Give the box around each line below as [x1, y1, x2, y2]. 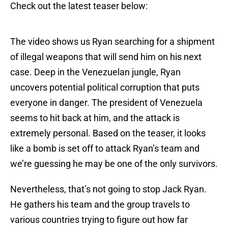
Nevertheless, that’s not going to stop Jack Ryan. [10, 184, 207, 195]
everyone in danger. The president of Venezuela [10, 97, 203, 108]
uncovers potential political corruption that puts [10, 82, 199, 93]
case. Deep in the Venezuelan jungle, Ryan [10, 67, 181, 78]
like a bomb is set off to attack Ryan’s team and [10, 143, 199, 154]
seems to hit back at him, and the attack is [10, 112, 180, 124]
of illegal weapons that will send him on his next [10, 51, 202, 63]
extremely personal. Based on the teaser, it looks [10, 128, 206, 139]
